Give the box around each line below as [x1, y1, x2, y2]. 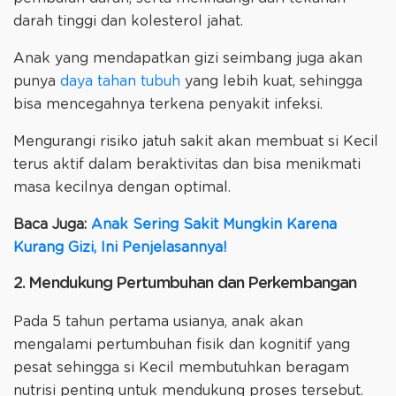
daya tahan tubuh [60, 73, 180, 88]
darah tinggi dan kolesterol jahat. [13, 13, 243, 28]
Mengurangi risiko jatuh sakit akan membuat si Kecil [13, 133, 378, 148]
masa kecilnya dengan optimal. [13, 179, 231, 194]
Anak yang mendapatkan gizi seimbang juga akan [13, 50, 362, 65]
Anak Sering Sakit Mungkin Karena [91, 217, 337, 232]
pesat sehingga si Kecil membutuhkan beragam [13, 360, 349, 375]
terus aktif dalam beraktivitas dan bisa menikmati [13, 156, 361, 171]
